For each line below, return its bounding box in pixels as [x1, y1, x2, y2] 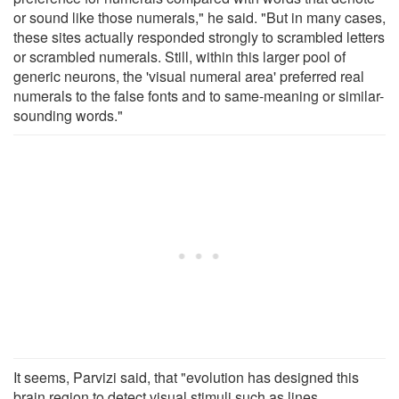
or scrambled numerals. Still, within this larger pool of [13, 45, 346, 67]
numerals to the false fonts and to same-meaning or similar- [13, 85, 384, 106]
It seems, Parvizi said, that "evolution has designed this [13, 366, 359, 387]
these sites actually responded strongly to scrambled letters [13, 26, 385, 47]
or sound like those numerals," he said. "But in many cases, [13, 6, 386, 28]
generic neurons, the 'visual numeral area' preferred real [13, 65, 364, 86]
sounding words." [13, 104, 123, 126]
